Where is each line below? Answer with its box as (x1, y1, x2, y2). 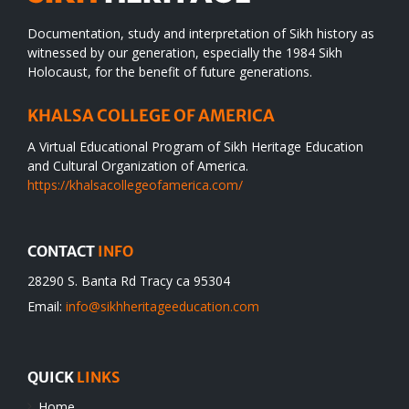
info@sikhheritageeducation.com (66, 298, 259, 316)
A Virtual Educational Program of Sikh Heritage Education (27, 138, 363, 156)
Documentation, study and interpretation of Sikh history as (27, 25, 374, 43)
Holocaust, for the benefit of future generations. (27, 63, 312, 81)
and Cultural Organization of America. (27, 157, 248, 175)
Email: (27, 298, 66, 316)
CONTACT (27, 242, 98, 261)
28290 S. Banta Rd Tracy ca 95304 (27, 272, 230, 290)
